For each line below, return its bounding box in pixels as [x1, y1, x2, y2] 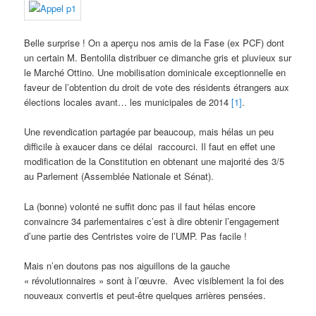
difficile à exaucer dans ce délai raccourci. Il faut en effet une [24, 140, 276, 154]
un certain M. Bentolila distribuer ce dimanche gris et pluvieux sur [24, 51, 292, 65]
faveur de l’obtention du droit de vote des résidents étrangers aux [24, 80, 290, 95]
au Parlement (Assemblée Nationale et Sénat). [24, 169, 214, 183]
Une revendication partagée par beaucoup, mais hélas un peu [24, 125, 274, 139]
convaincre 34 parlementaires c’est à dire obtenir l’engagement [24, 214, 280, 228]
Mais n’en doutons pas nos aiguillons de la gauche [24, 258, 231, 272]
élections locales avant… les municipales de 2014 [24, 95, 232, 109]
